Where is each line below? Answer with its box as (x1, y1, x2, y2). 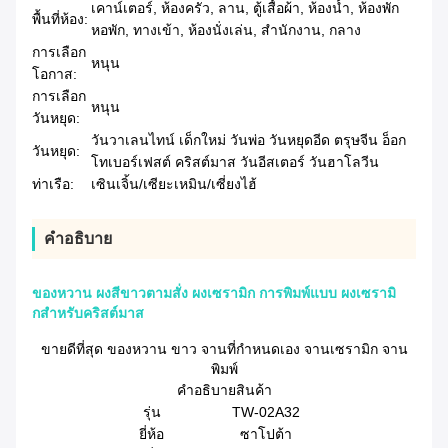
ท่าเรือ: (32, 176, 74, 193)
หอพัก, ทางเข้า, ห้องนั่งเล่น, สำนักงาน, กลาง (91, 22, 361, 39)
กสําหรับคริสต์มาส (32, 305, 144, 322)
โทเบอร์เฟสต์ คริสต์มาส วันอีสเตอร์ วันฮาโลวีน (91, 154, 379, 171)
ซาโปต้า (240, 426, 292, 443)
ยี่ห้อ (139, 426, 164, 443)
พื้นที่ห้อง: (32, 11, 88, 28)
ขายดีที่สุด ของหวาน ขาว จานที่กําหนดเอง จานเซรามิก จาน (40, 341, 408, 358)
